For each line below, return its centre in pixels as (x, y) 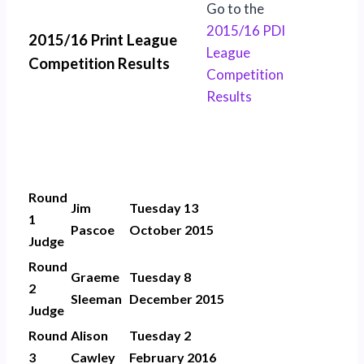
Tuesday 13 (164, 207)
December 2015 (177, 298)
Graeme (95, 276)
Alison (89, 335)
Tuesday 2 (160, 335)
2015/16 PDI (246, 30)
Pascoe (93, 229)
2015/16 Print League (103, 39)
